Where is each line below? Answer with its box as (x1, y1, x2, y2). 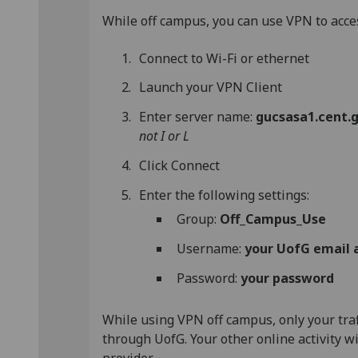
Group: (176, 210, 217, 229)
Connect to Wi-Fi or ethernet (139, 49, 310, 67)
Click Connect (139, 156, 221, 174)
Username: (176, 239, 245, 257)
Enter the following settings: (139, 185, 310, 204)
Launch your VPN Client (139, 78, 283, 97)
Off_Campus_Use (216, 210, 326, 229)
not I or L (139, 127, 190, 145)
